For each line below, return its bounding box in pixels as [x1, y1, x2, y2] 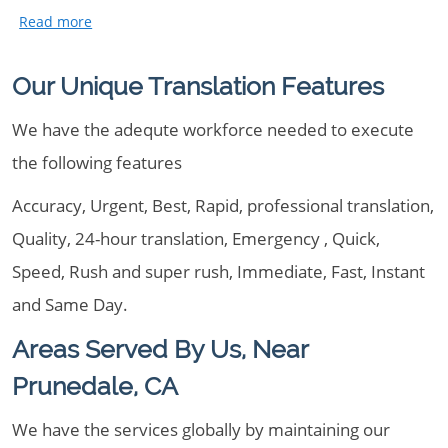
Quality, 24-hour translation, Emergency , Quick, [12, 227, 380, 250]
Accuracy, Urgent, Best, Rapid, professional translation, [12, 194, 434, 217]
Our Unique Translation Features [12, 71, 384, 101]
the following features [12, 151, 182, 174]
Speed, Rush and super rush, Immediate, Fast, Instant [12, 260, 425, 283]
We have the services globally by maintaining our [12, 418, 390, 441]
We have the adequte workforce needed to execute [12, 118, 414, 141]
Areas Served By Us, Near [12, 334, 308, 364]
